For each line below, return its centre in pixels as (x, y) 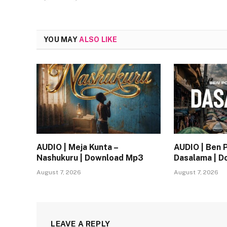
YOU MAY (62, 40)
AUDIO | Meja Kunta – (77, 147)
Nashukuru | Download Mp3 (90, 158)
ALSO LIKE (98, 40)
